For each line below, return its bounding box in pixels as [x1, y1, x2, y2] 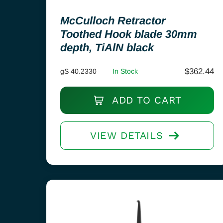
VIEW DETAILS [90, 129, 163, 141]
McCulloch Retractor [60, 14, 166, 27]
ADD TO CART [109, 94, 182, 106]
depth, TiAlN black [60, 41, 154, 54]
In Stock [112, 67, 138, 75]
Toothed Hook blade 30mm [60, 28, 197, 40]
